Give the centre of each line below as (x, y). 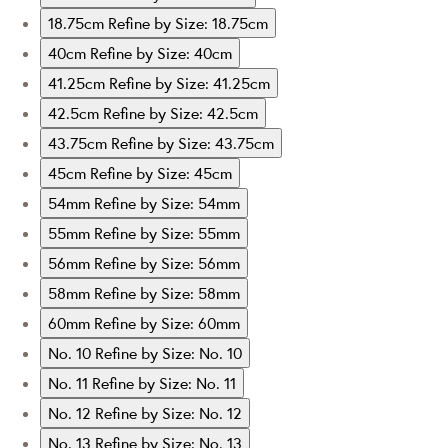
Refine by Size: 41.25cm (189, 82)
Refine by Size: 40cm (161, 52)
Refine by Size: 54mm (167, 202)
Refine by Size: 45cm (161, 172)
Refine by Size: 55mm (167, 232)
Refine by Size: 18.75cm (188, 22)
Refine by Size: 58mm (167, 292)
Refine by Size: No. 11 (164, 382)
